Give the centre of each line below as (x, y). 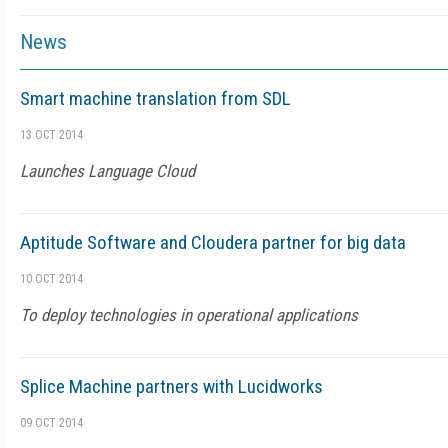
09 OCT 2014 (51, 423)
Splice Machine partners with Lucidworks (171, 386)
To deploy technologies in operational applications (189, 315)
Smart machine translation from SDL (155, 98)
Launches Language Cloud (107, 171)
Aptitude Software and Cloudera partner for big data (213, 242)
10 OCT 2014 (51, 279)
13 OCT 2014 (51, 135)
